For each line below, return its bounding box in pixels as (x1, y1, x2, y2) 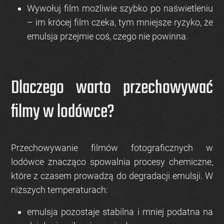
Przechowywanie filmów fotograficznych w (11, 142, 213, 153)
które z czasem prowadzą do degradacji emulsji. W (11, 170, 213, 181)
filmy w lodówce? (11, 98, 114, 127)
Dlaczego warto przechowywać (11, 74, 213, 103)
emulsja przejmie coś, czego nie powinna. (27, 31, 188, 42)
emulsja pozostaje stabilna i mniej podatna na (27, 206, 213, 217)
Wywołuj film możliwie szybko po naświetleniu (27, 3, 213, 14)
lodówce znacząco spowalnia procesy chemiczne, (11, 156, 213, 167)
